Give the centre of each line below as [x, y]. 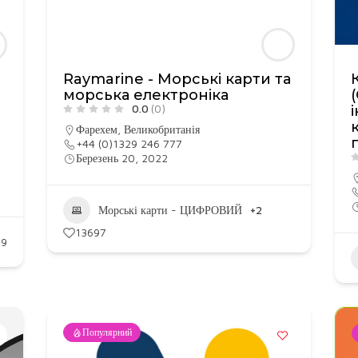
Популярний [107, 332]
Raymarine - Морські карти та [177, 79]
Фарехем [96, 129]
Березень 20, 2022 [121, 158]
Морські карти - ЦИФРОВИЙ [170, 210]
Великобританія [161, 129]
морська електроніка [145, 95]
